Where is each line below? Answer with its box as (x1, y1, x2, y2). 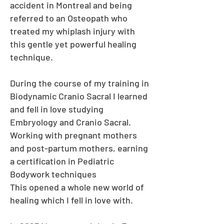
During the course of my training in (10, 77, 149, 88)
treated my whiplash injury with (10, 25, 135, 36)
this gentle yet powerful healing (10, 38, 136, 49)
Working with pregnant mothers (10, 129, 137, 140)
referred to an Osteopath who (10, 12, 127, 23)
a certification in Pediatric (10, 155, 114, 166)
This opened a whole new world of (10, 181, 144, 192)
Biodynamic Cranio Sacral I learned (10, 90, 147, 101)
